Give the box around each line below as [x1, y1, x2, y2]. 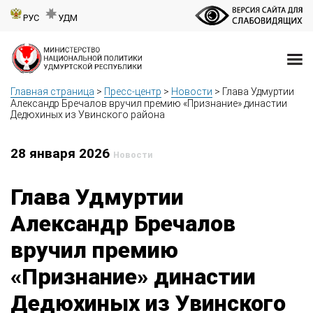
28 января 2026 [10, 145, 113, 162]
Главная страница [10, 86, 94, 98]
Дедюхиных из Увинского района [10, 109, 167, 121]
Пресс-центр [104, 86, 161, 98]
